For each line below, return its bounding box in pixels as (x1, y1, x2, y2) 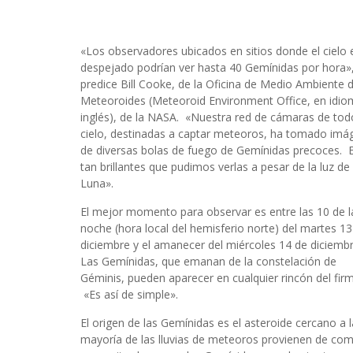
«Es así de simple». (80, 287, 178, 303)
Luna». (80, 176, 113, 191)
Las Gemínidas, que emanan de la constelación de (80, 254, 336, 269)
